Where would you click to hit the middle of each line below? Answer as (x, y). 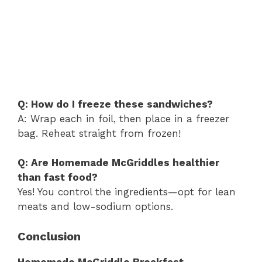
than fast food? (58, 177)
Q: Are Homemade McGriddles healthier (118, 163)
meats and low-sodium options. (95, 207)
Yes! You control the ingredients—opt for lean (127, 192)
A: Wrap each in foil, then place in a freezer (123, 118)
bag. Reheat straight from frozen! (99, 133)
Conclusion (49, 236)
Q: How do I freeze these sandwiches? (115, 104)
